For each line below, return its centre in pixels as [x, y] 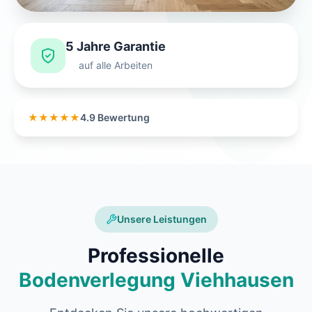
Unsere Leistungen [162, 219]
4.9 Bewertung [115, 118]
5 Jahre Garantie [116, 47]
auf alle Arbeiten [116, 65]
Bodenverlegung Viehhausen [156, 280]
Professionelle [156, 256]
